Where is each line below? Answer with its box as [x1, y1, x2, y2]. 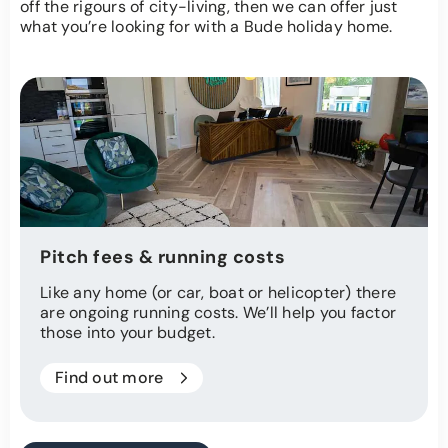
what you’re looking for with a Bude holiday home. [20, 16, 393, 38]
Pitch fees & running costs [40, 245, 285, 270]
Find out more [55, 367, 164, 389]
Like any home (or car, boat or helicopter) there [40, 282, 396, 304]
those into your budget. [40, 322, 215, 344]
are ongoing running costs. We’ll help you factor [40, 302, 396, 324]
